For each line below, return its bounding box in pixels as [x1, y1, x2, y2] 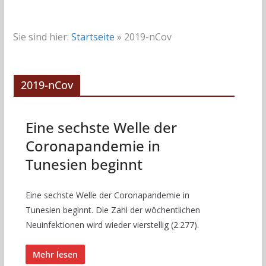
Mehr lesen [32, 248, 78, 260]
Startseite [71, 30, 115, 43]
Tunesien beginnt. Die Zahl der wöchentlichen [25, 204, 200, 216]
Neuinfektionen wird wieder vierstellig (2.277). [25, 218, 199, 230]
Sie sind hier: [12, 30, 69, 43]
